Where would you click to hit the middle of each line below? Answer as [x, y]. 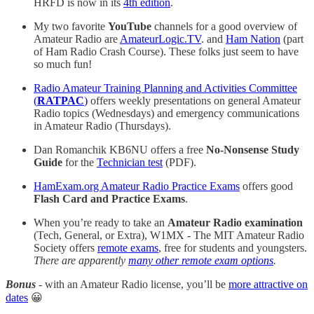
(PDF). [179, 162]
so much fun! [63, 64]
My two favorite [71, 26]
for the [80, 162]
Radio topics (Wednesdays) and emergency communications [166, 113]
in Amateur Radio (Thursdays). [102, 125]
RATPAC [61, 100]
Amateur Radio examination [235, 222]
